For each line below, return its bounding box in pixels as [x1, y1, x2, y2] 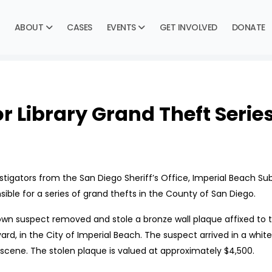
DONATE [231, 21, 265, 33]
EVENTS [106, 21, 136, 33]
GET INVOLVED [159, 21, 217, 33]
